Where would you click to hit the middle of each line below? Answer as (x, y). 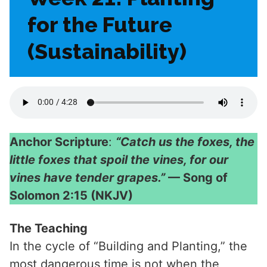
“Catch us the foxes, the (185, 142)
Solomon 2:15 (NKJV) (71, 195)
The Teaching (49, 228)
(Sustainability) (107, 51)
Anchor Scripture (59, 142)
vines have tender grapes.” (87, 177)
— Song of (196, 177)
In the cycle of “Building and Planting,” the (128, 246)
